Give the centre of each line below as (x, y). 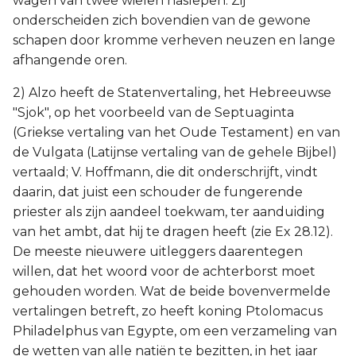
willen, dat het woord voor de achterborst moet (164, 271)
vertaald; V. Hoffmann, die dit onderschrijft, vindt (165, 172)
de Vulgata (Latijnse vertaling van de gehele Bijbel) (175, 152)
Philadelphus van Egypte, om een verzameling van (175, 331)
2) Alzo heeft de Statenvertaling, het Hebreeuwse (172, 93)
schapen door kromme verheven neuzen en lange (174, 40)
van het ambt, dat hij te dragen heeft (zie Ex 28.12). (173, 232)
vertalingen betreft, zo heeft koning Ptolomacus (168, 311)
